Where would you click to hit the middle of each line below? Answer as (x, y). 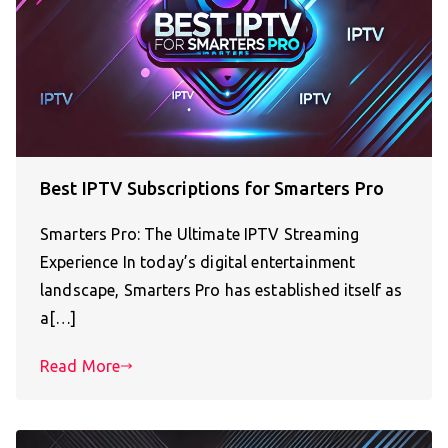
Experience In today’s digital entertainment (198, 261)
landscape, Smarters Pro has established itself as (221, 289)
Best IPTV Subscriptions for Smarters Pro (212, 187)
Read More (80, 365)
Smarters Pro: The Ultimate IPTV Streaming (200, 233)
